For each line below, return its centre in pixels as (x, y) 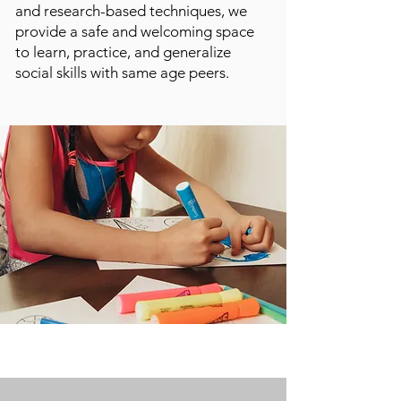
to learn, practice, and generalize (123, 52)
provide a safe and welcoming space (135, 31)
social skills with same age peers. (122, 73)
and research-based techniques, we (131, 11)
